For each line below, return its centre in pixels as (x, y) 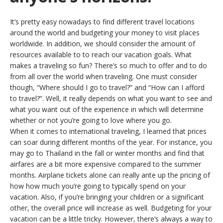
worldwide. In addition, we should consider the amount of (103, 44)
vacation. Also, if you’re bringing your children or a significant (107, 197)
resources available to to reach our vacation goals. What (101, 55)
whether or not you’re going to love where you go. (91, 120)
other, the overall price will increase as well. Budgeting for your (111, 208)
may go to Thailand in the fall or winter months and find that (107, 153)
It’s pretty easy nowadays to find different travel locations (102, 22)
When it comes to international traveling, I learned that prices (108, 131)
